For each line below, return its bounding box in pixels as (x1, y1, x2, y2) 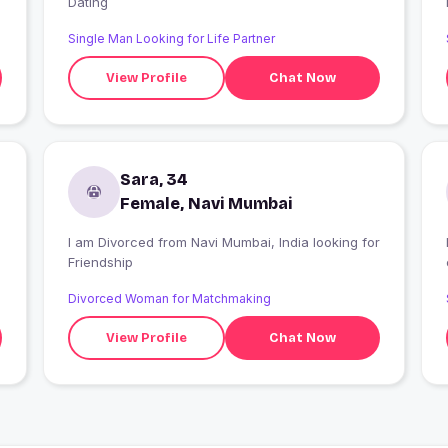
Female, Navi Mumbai (119, 194, 292, 214)
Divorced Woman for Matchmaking (67, 291, 271, 307)
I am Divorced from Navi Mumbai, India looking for (67, 234, 158, 251)
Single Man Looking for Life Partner (67, 31, 275, 47)
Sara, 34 (119, 170, 188, 190)
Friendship (67, 254, 133, 271)
